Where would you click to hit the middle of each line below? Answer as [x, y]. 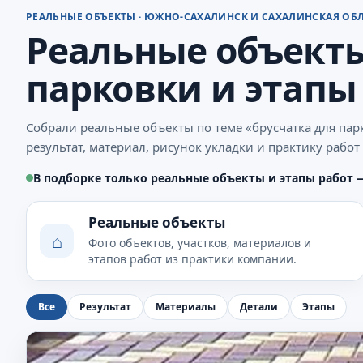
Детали [259, 307]
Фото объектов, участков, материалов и [200, 242]
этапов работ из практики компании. [192, 258]
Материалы [186, 307]
